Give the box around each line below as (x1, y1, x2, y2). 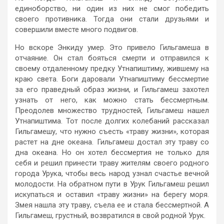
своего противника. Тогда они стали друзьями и (15, 14, 209, 23)
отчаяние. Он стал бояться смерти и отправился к (15, 53, 209, 62)
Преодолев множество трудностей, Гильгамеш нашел (15, 105, 209, 115)
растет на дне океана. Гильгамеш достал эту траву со (15, 137, 209, 146)
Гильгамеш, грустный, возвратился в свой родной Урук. (15, 210, 205, 220)
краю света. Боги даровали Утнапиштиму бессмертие (15, 74, 209, 83)
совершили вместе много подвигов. (15, 24, 138, 34)
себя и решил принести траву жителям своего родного (15, 158, 209, 167)
